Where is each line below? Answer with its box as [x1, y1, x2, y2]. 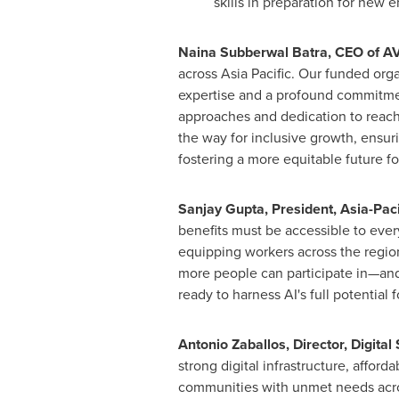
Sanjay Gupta [177, 199, 265, 219]
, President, [264, 199, 340, 219]
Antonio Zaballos [177, 334, 286, 354]
